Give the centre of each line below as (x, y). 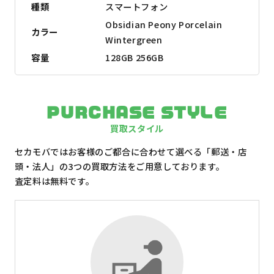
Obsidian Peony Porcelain (164, 24)
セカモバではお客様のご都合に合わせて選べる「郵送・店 (131, 151)
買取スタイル (137, 128)
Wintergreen (134, 40)
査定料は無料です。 (54, 180)
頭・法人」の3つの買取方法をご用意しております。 (120, 166)
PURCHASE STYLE (137, 112)
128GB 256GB (134, 57)
